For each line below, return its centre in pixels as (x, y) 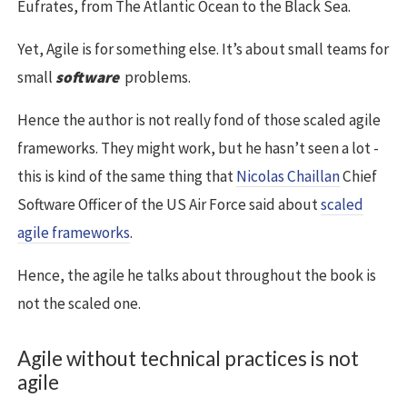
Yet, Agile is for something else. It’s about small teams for (203, 50)
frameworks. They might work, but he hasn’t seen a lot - (198, 149)
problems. (157, 78)
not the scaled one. (79, 304)
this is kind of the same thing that (127, 177)
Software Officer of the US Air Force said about (169, 205)
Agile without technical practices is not (188, 359)
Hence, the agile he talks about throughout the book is (197, 276)
